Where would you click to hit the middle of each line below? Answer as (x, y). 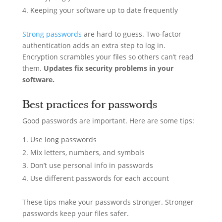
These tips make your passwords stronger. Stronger (108, 202)
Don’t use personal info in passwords (91, 165)
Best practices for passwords (89, 104)
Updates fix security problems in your (108, 68)
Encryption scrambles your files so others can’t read (108, 56)
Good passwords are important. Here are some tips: (108, 120)
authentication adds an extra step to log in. (94, 45)
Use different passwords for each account (99, 178)
